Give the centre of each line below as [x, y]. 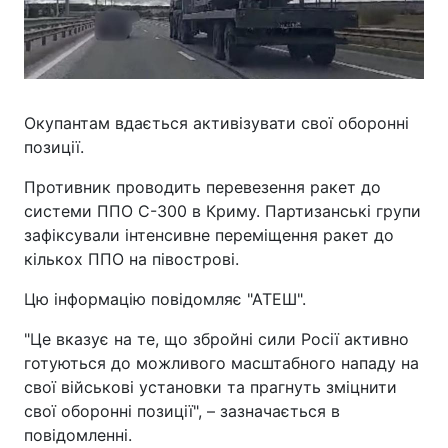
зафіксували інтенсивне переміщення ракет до [209, 235]
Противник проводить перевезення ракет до [202, 187]
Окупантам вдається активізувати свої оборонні [216, 123]
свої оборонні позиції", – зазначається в [182, 411]
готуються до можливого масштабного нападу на [221, 363]
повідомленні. [78, 435]
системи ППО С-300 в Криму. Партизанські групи [222, 211]
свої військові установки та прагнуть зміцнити [210, 387]
